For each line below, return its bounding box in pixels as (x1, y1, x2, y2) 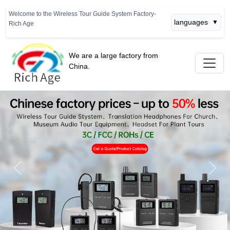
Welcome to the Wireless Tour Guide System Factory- (9, 10, 156, 17)
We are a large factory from (69, 51, 158, 60)
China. (69, 62, 90, 70)
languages (174, 17, 208, 26)
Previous (16, 168, 49, 178)
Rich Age (9, 20, 34, 27)
